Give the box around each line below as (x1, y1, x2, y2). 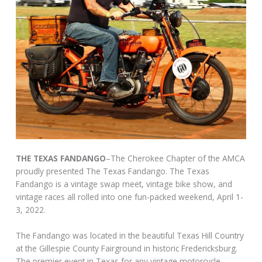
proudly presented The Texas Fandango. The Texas (16, 165, 210, 177)
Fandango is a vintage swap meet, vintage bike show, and (16, 178, 233, 189)
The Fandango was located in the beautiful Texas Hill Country (16, 229, 244, 241)
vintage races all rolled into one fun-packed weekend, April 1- (16, 191, 244, 202)
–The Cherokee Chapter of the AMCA (106, 152, 246, 164)
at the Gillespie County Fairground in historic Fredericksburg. (16, 242, 238, 254)
